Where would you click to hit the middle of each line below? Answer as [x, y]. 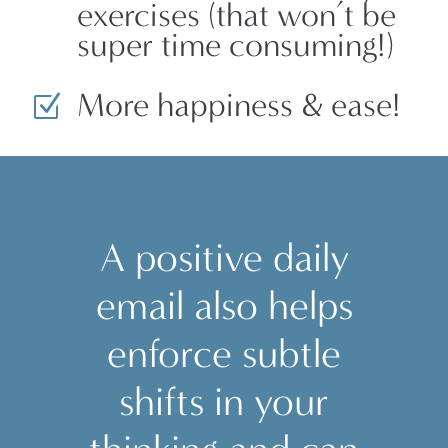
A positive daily [224, 258]
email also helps [224, 306]
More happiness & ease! [239, 105]
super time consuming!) [235, 45]
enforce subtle [224, 354]
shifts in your [224, 402]
